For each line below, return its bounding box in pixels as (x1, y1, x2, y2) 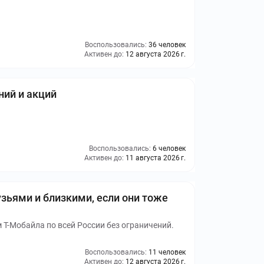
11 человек (148, 248, 186, 256)
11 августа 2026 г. (126, 154, 186, 162)
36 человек (148, 41, 186, 49)
